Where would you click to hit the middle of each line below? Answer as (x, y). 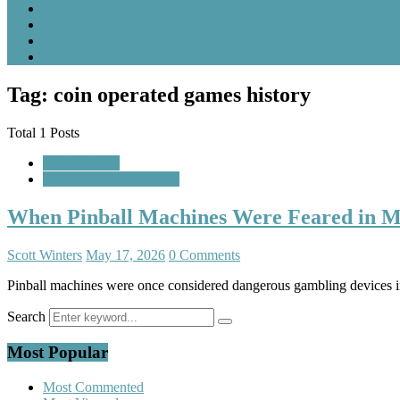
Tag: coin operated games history (159, 94)
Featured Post (81, 162)
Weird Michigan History (111, 179)
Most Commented (93, 387)
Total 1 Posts (43, 132)
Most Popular (58, 353)
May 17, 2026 (125, 254)
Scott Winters (45, 254)
